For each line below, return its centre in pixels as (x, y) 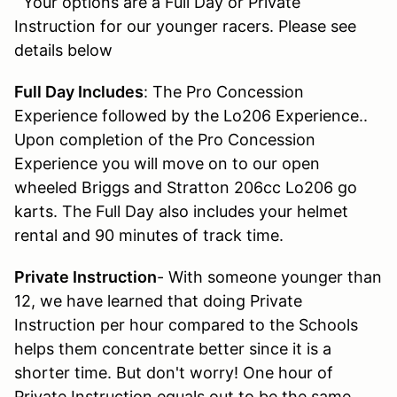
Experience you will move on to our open (167, 163)
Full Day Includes (79, 91)
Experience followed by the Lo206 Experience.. (191, 115)
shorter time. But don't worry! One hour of (174, 372)
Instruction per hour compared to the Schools (186, 324)
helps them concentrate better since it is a (173, 348)
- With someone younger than (269, 276)
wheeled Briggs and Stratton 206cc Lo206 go (186, 187)
